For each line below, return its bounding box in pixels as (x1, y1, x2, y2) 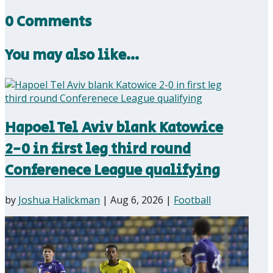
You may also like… (5, 44, 139, 66)
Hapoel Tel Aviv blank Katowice (5, 116, 223, 138)
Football (174, 193, 211, 207)
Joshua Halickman (18, 193, 100, 207)
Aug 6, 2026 (110, 193, 163, 207)
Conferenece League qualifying (5, 159, 220, 181)
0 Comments (5, 11, 91, 33)
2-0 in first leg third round (5, 138, 191, 160)
